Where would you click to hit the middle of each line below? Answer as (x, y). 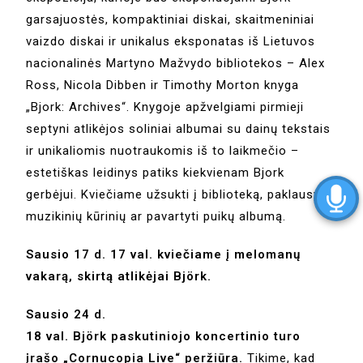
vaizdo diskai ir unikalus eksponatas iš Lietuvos (171, 42)
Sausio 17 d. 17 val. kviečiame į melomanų (164, 255)
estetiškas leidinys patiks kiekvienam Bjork (156, 173)
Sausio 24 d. (66, 315)
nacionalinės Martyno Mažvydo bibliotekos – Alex (176, 64)
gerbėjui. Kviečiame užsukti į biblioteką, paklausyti (177, 195)
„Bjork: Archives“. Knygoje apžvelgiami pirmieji (165, 107)
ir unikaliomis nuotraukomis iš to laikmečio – (163, 151)
